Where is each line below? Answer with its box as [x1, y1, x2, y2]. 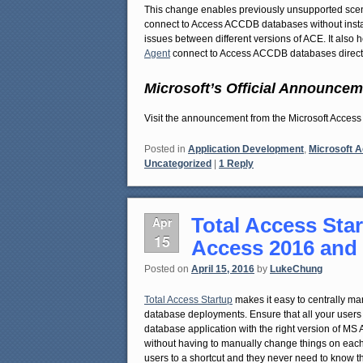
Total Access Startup [144, 293, 233, 305]
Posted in [144, 143, 186, 155]
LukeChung [270, 263, 322, 275]
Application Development [188, 143, 304, 155]
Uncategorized [144, 157, 211, 169]
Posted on [144, 263, 191, 275]
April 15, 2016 [191, 263, 254, 275]
